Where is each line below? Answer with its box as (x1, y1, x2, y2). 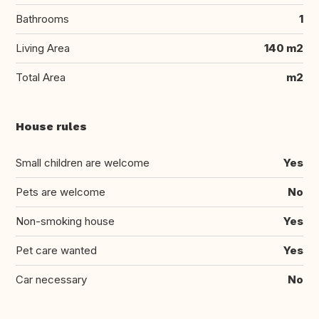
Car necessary (16, 273, 87, 287)
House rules (16, 120, 87, 134)
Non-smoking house (16, 214, 115, 229)
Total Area (16, 70, 66, 85)
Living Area (16, 41, 70, 56)
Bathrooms (16, 12, 69, 26)
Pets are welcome (16, 185, 105, 199)
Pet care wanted (16, 244, 97, 258)
